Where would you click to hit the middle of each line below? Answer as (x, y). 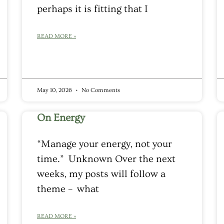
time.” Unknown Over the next (106, 159)
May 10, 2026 (55, 90)
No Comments (100, 90)
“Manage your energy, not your (104, 144)
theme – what (68, 189)
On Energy (62, 117)
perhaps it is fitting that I (92, 9)
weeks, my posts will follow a (101, 174)
